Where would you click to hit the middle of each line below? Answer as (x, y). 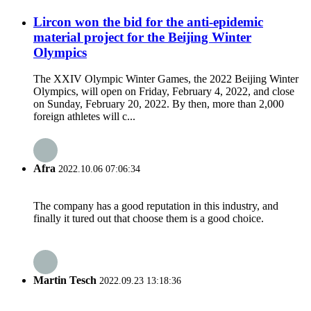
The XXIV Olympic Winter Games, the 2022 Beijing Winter (166, 79)
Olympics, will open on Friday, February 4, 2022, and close (164, 92)
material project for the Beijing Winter (142, 37)
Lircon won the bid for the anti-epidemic (148, 22)
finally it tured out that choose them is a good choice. (149, 218)
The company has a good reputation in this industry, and (156, 205)
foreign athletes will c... (84, 117)
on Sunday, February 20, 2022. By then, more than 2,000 (159, 104)
